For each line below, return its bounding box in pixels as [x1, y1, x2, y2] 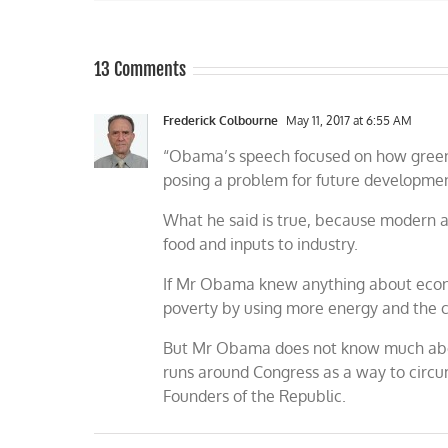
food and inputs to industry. [163, 234, 359, 254]
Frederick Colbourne [163, 113, 279, 128]
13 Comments [94, 58, 187, 80]
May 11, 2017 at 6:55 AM [283, 113, 413, 128]
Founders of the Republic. [163, 386, 347, 406]
